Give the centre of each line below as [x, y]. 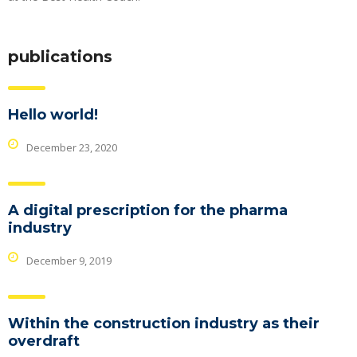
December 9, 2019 [69, 260]
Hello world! [53, 114]
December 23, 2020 [72, 147]
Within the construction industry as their [164, 323]
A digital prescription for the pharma [148, 210]
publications [60, 56]
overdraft [44, 341]
